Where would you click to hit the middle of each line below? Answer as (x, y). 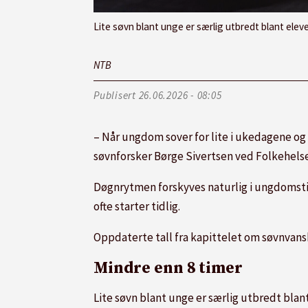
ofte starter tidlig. (137, 207)
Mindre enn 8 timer (168, 269)
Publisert (115, 96)
